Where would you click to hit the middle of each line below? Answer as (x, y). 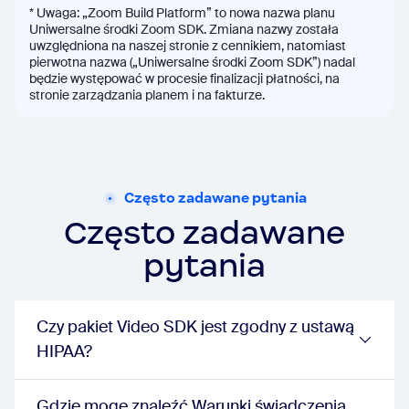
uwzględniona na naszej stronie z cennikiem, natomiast (188, 46)
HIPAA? (64, 351)
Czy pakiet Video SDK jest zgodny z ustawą (195, 327)
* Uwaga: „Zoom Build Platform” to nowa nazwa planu (182, 13)
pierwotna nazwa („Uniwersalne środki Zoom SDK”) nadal (192, 62)
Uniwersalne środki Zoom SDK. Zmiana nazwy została (184, 29)
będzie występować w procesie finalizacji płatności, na (184, 79)
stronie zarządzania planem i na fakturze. (147, 95)
